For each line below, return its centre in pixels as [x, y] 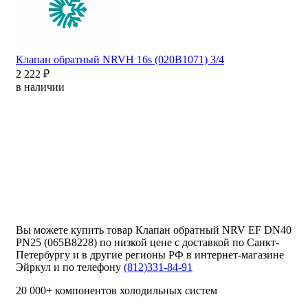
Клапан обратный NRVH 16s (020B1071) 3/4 [120, 60]
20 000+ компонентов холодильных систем [117, 291]
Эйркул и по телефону [70, 267]
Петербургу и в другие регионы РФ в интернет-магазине [150, 255]
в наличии [40, 87]
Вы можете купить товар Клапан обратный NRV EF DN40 [154, 230]
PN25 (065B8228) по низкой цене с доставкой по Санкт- [147, 243]
